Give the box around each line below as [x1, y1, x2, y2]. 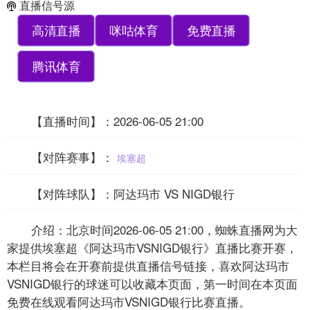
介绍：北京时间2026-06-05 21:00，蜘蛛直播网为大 [31, 221, 298, 238]
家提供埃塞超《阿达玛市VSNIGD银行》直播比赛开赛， [7, 239, 298, 256]
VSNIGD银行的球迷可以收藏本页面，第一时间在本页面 [7, 275, 298, 292]
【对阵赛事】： [31, 148, 118, 165]
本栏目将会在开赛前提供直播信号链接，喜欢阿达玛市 [7, 257, 289, 274]
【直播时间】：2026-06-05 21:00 [31, 112, 204, 129]
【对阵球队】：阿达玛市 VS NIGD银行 [31, 185, 235, 202]
